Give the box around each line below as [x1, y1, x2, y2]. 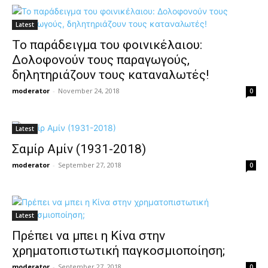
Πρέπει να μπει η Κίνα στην [12, 229, 165, 243]
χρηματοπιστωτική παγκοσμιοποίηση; [12, 243, 225, 258]
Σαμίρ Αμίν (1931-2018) [12, 142, 146, 156]
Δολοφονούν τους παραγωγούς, [12, 53, 190, 67]
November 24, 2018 [58, 86, 120, 95]
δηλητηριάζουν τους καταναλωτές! [12, 68, 209, 82]
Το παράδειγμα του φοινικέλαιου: [12, 38, 202, 52]
